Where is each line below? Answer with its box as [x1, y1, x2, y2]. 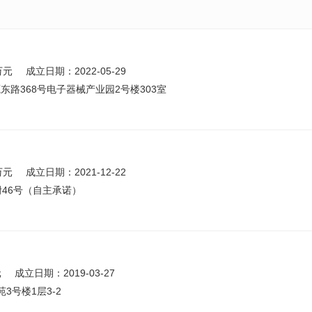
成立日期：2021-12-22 [26, 166, 126, 178]
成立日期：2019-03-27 [15, 267, 115, 279]
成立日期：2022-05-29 [26, 65, 126, 77]
